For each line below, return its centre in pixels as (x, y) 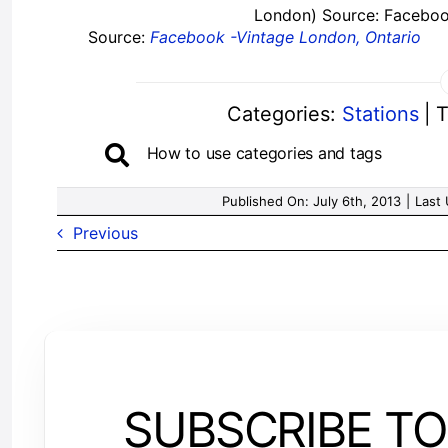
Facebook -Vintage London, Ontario (286, 37)
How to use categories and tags (264, 152)
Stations (381, 113)
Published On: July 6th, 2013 (311, 200)
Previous (105, 232)
